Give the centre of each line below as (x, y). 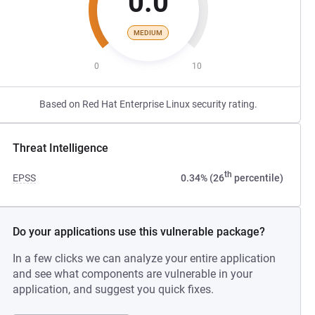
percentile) (257, 178)
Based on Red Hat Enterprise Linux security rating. (148, 104)
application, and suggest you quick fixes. (114, 289)
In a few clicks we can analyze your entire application (144, 258)
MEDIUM (148, 32)
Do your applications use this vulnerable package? (139, 232)
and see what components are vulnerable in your (133, 274)
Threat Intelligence (61, 148)
